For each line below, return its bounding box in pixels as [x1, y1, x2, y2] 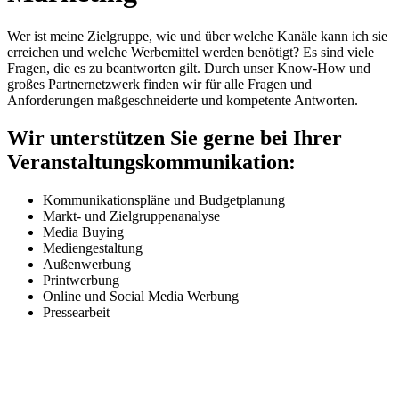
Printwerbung [43, 272, 119, 288]
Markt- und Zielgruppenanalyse [43, 208, 220, 224]
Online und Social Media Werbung [43, 288, 239, 304]
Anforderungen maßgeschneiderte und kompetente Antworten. [7, 92, 358, 108]
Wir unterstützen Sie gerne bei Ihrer [7, 126, 342, 150]
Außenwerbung [43, 256, 131, 272]
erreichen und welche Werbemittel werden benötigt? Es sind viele [7, 44, 374, 60]
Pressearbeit [43, 304, 110, 320]
